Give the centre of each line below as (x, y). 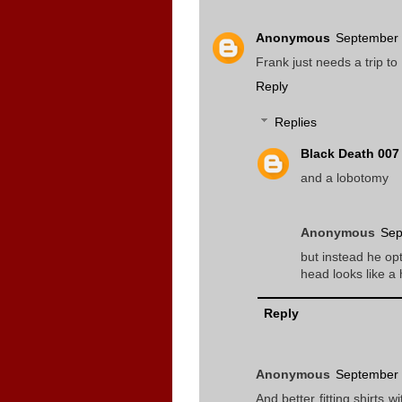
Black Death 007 (350, 154)
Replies (296, 122)
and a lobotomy (345, 178)
